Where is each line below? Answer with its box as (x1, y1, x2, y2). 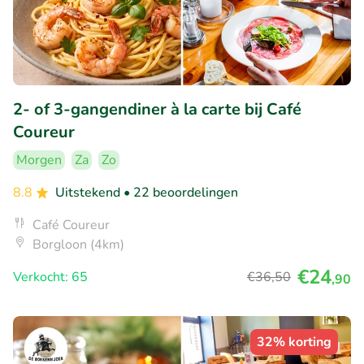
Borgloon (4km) (32, 235, 124, 253)
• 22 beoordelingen (123, 183, 238, 201)
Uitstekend (55, 183, 123, 201)
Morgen (16, 150, 62, 169)
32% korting (257, 332, 331, 351)
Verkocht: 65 (13, 267, 88, 286)
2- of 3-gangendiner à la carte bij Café (13, 97, 301, 120)
